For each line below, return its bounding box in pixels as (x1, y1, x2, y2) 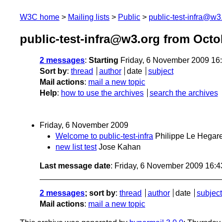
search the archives (149, 89, 218, 98)
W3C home (20, 13, 59, 21)
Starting (89, 56, 118, 65)
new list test (55, 143, 97, 152)
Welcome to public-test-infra (55, 132, 153, 141)
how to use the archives (61, 89, 144, 98)
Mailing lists (68, 13, 110, 21)
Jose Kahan (99, 143, 141, 152)
